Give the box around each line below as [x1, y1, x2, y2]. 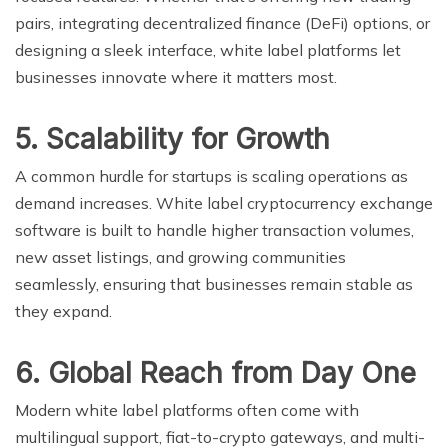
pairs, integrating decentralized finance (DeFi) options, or [15, 12, 430, 33]
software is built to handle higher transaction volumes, [15, 219, 414, 240]
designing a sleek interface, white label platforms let [15, 39, 401, 60]
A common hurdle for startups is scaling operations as [15, 165, 408, 186]
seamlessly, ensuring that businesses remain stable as [15, 273, 413, 294]
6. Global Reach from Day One [15, 355, 416, 390]
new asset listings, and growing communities [15, 246, 346, 267]
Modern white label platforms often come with [15, 399, 359, 420]
